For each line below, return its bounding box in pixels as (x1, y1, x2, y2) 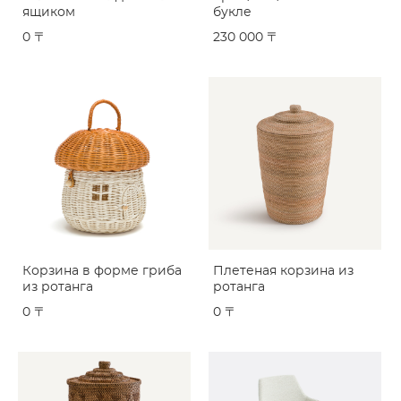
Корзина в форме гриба (22, 265, 182, 277)
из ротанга (22, 281, 93, 294)
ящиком (22, 6, 75, 19)
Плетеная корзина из (213, 265, 354, 277)
